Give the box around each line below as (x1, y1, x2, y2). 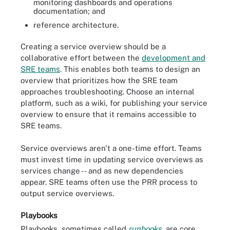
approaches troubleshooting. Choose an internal (21, 87, 195, 96)
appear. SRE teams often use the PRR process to (21, 178, 197, 186)
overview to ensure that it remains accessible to (21, 109, 196, 119)
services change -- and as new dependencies (21, 166, 183, 175)
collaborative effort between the (21, 53, 142, 62)
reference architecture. (33, 21, 119, 29)
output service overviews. (21, 189, 114, 198)
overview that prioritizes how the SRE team (21, 75, 178, 85)
